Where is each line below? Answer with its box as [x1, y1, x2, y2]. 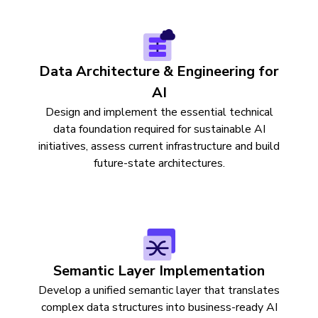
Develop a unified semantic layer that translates [38, 283, 280, 298]
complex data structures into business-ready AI [40, 300, 278, 315]
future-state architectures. [93, 155, 225, 171]
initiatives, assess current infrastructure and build [38, 138, 280, 154]
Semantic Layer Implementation [53, 261, 265, 280]
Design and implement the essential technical [45, 104, 273, 120]
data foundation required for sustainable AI [53, 121, 265, 137]
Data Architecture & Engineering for [39, 62, 279, 81]
